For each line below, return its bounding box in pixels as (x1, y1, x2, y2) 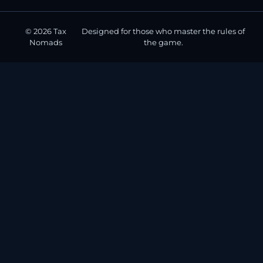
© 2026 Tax (25, 26, 67, 36)
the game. (143, 38, 183, 47)
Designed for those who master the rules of (82, 26, 245, 36)
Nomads (29, 38, 63, 47)
